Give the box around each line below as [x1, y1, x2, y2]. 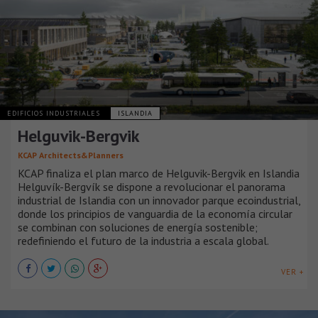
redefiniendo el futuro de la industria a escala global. [18, 233, 269, 248]
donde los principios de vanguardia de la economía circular [18, 206, 292, 221]
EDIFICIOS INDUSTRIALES [7, 108, 103, 118]
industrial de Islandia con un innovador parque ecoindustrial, [18, 192, 300, 207]
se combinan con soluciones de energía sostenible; [18, 219, 258, 234]
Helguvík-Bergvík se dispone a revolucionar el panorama [18, 179, 285, 194]
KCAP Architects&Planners [18, 149, 124, 160]
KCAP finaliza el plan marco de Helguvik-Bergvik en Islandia [18, 165, 300, 180]
